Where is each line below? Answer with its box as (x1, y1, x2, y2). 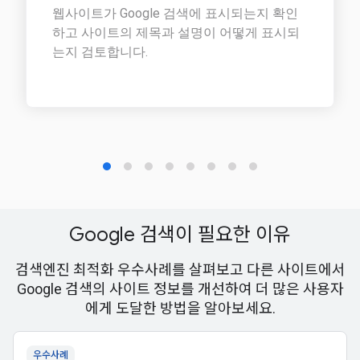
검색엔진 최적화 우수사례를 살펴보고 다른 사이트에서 (14, 261, 346, 279)
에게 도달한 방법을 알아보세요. (84, 300, 276, 317)
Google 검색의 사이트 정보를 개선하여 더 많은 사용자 (16, 280, 344, 298)
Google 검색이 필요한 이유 (69, 223, 291, 247)
